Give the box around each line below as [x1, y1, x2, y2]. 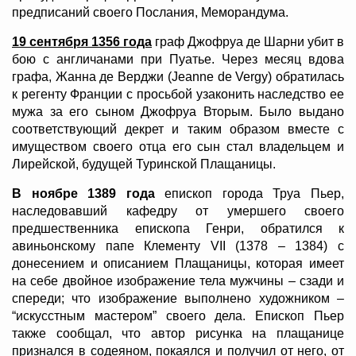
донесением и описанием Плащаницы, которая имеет [12, 257, 344, 271]
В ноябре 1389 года [12, 187, 155, 201]
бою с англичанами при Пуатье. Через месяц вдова [12, 52, 344, 67]
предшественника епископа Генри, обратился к [12, 222, 344, 236]
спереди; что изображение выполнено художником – [12, 292, 344, 306]
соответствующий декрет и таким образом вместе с [12, 122, 344, 137]
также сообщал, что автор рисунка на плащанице [12, 327, 344, 341]
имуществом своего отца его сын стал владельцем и [12, 140, 344, 154]
